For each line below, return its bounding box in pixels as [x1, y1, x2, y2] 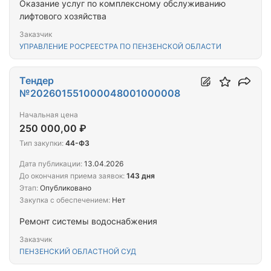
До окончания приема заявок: [19, 171, 125, 181]
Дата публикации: [19, 159, 82, 169]
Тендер [19, 74, 54, 87]
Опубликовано [38, 183, 91, 193]
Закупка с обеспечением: [19, 195, 110, 205]
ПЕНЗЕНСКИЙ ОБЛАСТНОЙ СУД [19, 247, 136, 256]
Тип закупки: [19, 139, 64, 148]
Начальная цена [19, 110, 78, 120]
